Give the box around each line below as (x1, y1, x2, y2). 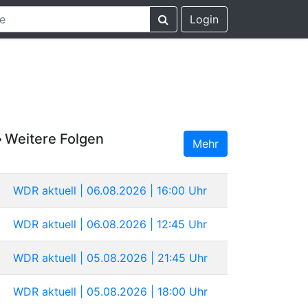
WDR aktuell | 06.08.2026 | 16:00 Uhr (13, 183, 207, 197)
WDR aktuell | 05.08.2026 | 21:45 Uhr (13, 250, 208, 265)
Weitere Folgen (1, 130, 104, 147)
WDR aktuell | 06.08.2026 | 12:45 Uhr (13, 217, 207, 231)
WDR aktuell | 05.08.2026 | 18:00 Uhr (13, 284, 208, 298)
